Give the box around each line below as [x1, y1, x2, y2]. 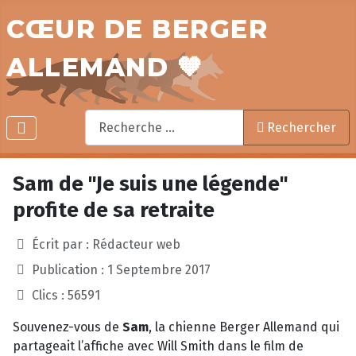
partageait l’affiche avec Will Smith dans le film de [13, 339, 304, 354]
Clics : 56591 [32, 288, 100, 304]
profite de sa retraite [13, 198, 215, 223]
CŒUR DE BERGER [6, 14, 268, 44]
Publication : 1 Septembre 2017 [32, 262, 211, 278]
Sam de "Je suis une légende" [13, 172, 288, 197]
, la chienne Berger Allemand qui [149, 319, 339, 335]
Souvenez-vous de [13, 319, 122, 335]
